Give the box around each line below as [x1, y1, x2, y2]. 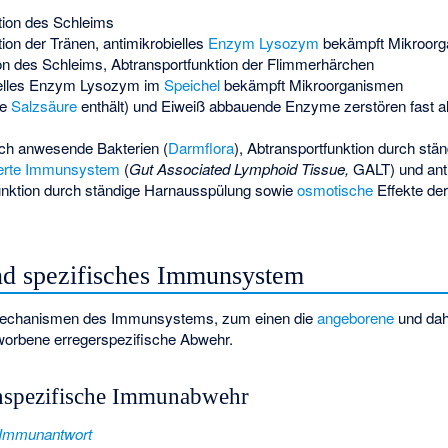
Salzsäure [10, 94, 77, 116]
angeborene [317, 307, 395, 329]
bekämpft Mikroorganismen [219, 73, 403, 95]
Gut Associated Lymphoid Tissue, [128, 157, 349, 179]
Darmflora [167, 136, 234, 158]
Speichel [163, 73, 220, 95]
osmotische [296, 178, 373, 200]
